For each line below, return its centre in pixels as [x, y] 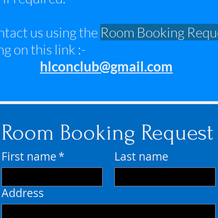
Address [23, 193]
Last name [141, 156]
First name [29, 156]
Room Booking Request [107, 133]
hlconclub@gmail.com [106, 66]
